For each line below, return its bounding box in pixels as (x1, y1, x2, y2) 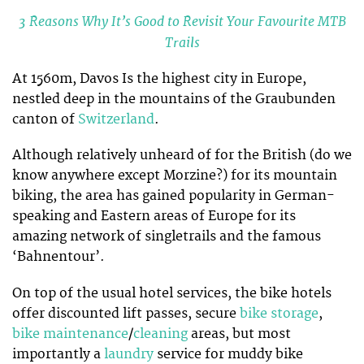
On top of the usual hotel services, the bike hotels (12, 284, 331, 301)
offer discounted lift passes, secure (12, 305, 240, 322)
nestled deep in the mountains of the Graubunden (12, 91, 336, 108)
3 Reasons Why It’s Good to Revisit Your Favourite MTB (18, 13, 346, 30)
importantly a (12, 345, 104, 362)
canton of (12, 111, 78, 128)
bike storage (240, 305, 318, 322)
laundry (104, 345, 154, 362)
